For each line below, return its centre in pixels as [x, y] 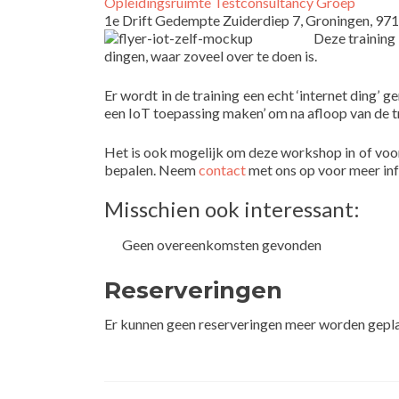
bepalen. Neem [151, 170]
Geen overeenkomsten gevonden [222, 244]
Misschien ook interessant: [232, 209]
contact [222, 170]
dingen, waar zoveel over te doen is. [211, 56]
